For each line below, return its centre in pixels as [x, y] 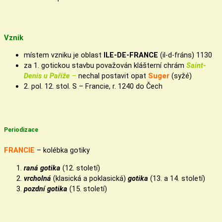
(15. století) [87, 189]
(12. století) [80, 168]
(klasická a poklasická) [89, 178]
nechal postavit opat [113, 76]
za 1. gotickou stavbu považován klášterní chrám [104, 66]
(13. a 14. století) [177, 178]
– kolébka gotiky [62, 150]
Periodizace [21, 130]
